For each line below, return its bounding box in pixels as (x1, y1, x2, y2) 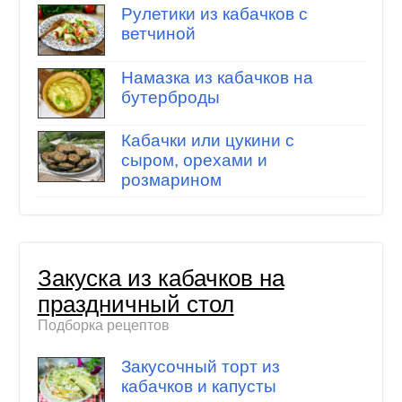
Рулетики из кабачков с (120, 4, 308, 24)
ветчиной (120, 24, 196, 44)
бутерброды (120, 87, 220, 107)
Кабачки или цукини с (120, 131, 294, 151)
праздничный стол (37, 292, 234, 318)
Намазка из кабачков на (120, 67, 313, 87)
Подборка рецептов (37, 318, 170, 334)
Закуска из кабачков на (37, 266, 284, 292)
